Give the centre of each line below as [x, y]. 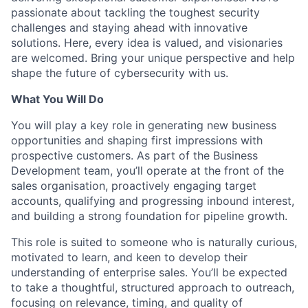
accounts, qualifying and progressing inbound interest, [153, 200]
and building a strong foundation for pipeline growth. [149, 216]
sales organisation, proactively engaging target [134, 185]
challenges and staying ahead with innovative [129, 27]
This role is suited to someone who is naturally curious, [154, 242]
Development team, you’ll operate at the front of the [147, 170]
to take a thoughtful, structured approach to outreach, [153, 287]
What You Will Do [57, 99]
